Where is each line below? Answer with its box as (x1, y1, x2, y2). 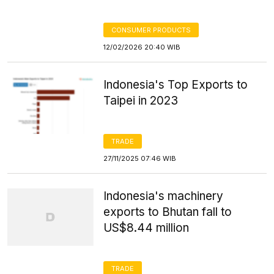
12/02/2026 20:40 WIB (103, 43, 181, 51)
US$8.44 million (103, 221, 190, 235)
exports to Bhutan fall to (103, 205, 232, 219)
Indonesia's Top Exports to (103, 78, 248, 92)
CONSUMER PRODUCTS (111, 26, 191, 34)
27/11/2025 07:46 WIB (103, 154, 177, 163)
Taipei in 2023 (103, 94, 179, 108)
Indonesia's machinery (103, 189, 224, 203)
